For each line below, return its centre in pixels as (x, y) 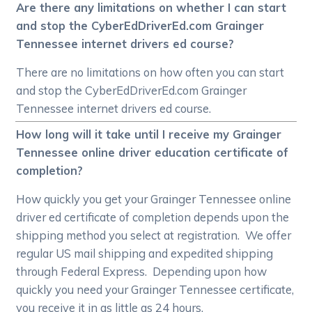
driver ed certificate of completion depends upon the (153, 217)
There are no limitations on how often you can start (150, 72)
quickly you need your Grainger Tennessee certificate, (155, 290)
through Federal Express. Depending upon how (142, 272)
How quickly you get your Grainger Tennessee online (154, 199)
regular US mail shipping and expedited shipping (145, 253)
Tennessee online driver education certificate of (153, 153)
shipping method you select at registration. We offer (154, 235)
